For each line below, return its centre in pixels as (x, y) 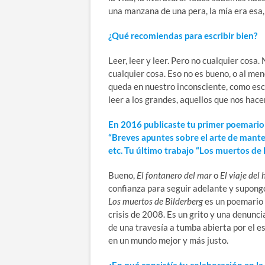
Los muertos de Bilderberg (156, 201)
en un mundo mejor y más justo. (168, 240)
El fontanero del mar (175, 175)
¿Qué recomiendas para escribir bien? (183, 35)
